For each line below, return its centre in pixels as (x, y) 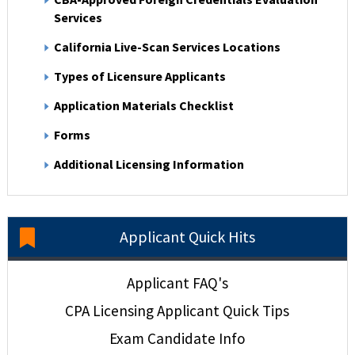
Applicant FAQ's (177, 282)
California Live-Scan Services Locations (167, 46)
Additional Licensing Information (149, 164)
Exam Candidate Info (177, 338)
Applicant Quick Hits (187, 236)
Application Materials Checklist (143, 105)
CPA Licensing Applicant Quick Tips (177, 310)
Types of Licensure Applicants (139, 76)
